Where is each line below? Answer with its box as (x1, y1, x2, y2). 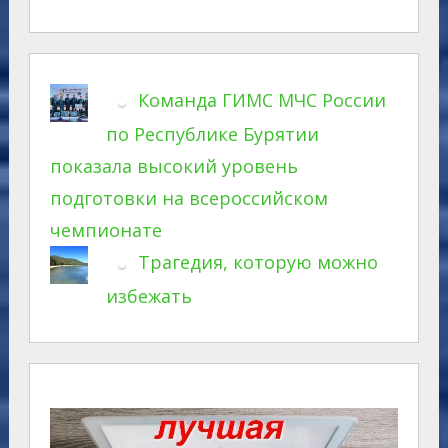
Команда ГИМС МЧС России (137, 87, 386, 112)
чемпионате (49, 217, 162, 242)
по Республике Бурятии (105, 121, 319, 146)
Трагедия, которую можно (137, 249, 378, 274)
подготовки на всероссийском (49, 185, 328, 210)
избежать (105, 284, 192, 309)
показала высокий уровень (49, 153, 298, 178)
